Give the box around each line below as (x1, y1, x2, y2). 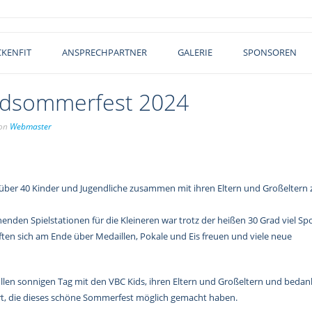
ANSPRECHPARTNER (62, 46, 147, 58)
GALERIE (178, 46, 212, 58)
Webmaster (10, 120, 52, 132)
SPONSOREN (243, 46, 297, 58)
